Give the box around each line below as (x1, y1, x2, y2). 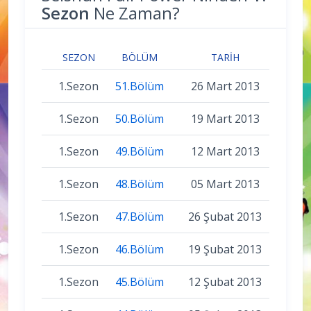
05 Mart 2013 (190, 176, 260, 192)
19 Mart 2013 (190, 110, 260, 126)
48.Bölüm (115, 176, 164, 192)
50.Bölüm (115, 110, 164, 126)
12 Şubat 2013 (188, 274, 262, 289)
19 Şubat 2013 (188, 241, 262, 257)
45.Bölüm (115, 274, 164, 289)
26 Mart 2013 (190, 78, 260, 94)
